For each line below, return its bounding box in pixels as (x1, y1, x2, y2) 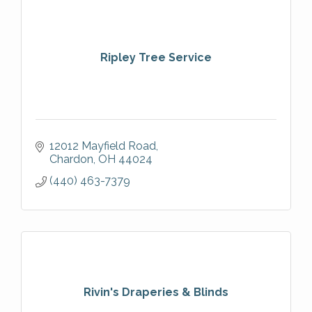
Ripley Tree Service (100, 51, 212, 65)
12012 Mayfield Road (49, 139, 156, 153)
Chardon (49, 152, 93, 166)
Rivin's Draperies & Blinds (84, 286, 228, 299)
